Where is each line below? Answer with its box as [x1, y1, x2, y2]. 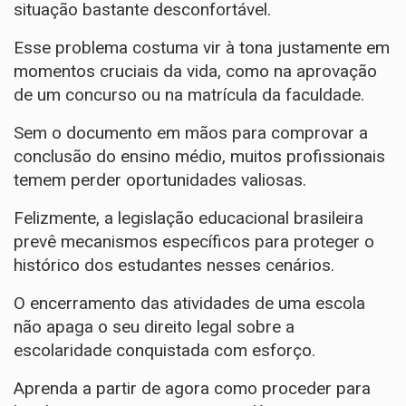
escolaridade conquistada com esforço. [14, 339, 315, 361]
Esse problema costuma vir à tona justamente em [14, 36, 390, 58]
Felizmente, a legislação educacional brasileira [14, 207, 363, 228]
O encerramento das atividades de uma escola [14, 292, 365, 314]
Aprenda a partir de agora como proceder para [14, 377, 371, 399]
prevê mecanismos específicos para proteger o [14, 230, 374, 252]
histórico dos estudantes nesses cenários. [14, 254, 334, 275]
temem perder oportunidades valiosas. [14, 169, 306, 190]
